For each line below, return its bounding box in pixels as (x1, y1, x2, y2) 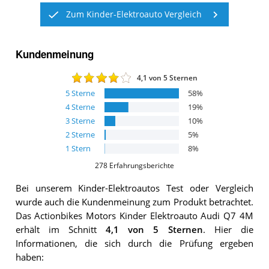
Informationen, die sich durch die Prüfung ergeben (15, 238, 253, 250)
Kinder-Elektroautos (78, 183, 160, 195)
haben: (15, 252, 44, 264)
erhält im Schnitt (15, 224, 106, 236)
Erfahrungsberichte (109, 160, 174, 170)
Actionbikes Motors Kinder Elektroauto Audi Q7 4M (34, 210, 253, 222)
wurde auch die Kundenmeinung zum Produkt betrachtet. (15, 196, 253, 208)
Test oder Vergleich (160, 183, 253, 195)
